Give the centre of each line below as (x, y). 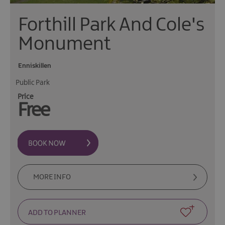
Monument (65, 45)
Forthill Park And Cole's (111, 26)
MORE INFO (52, 178)
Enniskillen (35, 66)
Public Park (33, 83)
